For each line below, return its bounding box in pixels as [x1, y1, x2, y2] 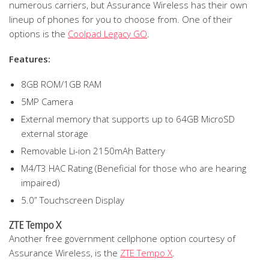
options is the [9, 28, 68, 40]
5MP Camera [21, 95, 73, 107]
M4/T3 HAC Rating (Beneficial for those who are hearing [21, 162, 246, 174]
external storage [21, 127, 88, 139]
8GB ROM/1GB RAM [21, 78, 101, 90]
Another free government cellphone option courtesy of [9, 232, 235, 244]
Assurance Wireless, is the [9, 247, 120, 259]
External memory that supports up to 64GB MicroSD [21, 113, 235, 125]
